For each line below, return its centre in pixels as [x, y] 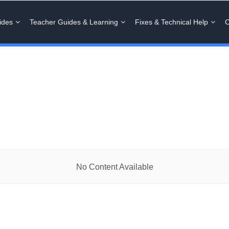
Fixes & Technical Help [171, 22]
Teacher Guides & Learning [74, 22]
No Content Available [114, 167]
